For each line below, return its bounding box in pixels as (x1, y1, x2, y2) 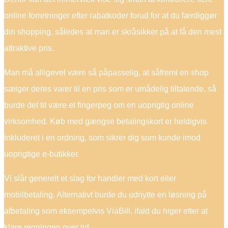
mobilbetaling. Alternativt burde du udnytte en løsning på (4, 190, 207, 199)
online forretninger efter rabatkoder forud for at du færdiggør (4, 11, 217, 20)
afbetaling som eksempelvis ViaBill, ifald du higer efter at (4, 206, 208, 215)
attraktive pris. (4, 43, 54, 52)
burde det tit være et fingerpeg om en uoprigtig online (4, 100, 194, 109)
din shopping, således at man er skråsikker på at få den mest (4, 27, 221, 36)
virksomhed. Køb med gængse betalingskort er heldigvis (4, 117, 207, 126)
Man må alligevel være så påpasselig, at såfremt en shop (4, 68, 209, 77)
